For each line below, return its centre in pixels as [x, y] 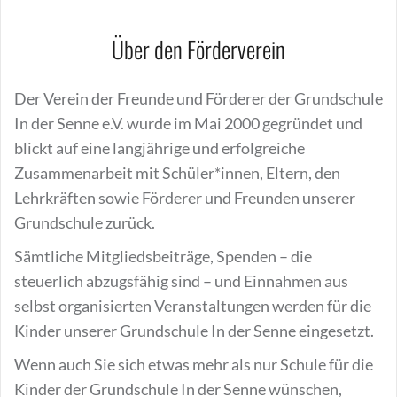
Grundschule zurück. [85, 222]
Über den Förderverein [198, 49]
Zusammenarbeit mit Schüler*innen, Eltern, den [177, 173]
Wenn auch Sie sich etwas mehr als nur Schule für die [194, 364]
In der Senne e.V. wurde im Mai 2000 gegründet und [188, 123]
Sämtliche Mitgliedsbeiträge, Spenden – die [163, 256]
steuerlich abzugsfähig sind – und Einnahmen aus [181, 281]
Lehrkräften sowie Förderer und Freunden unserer [185, 198]
